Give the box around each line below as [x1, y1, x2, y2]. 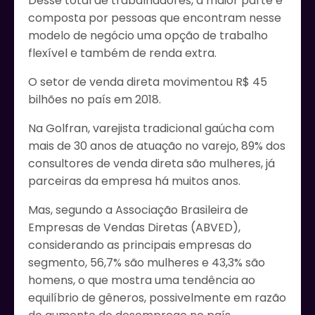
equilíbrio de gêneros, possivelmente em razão [28, 290, 286, 307]
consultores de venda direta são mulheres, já [28, 155, 275, 172]
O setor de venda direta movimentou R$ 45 [28, 74, 267, 91]
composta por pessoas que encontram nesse [28, 10, 281, 27]
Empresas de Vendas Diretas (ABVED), [28, 219, 240, 236]
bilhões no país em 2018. [28, 91, 161, 108]
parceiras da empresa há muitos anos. [28, 173, 240, 190]
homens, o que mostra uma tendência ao [28, 272, 255, 289]
